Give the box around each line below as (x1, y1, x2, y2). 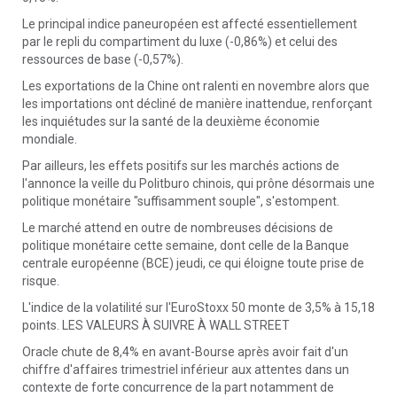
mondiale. (22, 132, 77, 146)
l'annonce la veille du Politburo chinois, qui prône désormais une (22, 176, 375, 191)
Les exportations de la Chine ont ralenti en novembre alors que (22, 79, 370, 93)
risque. (22, 274, 59, 288)
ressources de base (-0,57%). (22, 52, 183, 66)
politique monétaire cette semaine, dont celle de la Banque (22, 238, 349, 253)
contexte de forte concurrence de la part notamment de (22, 380, 334, 394)
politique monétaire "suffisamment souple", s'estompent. (22, 194, 339, 208)
